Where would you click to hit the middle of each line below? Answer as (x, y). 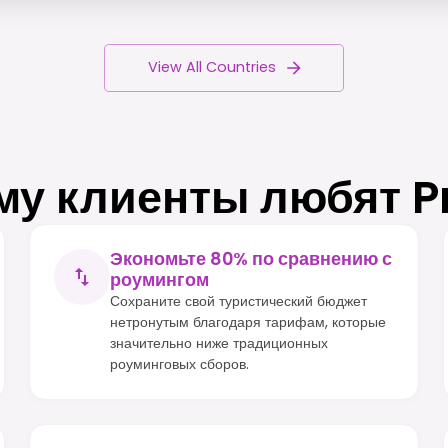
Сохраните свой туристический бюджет (239, 300)
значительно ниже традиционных (219, 342)
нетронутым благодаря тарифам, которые (248, 321)
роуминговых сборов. (180, 363)
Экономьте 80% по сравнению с (251, 258)
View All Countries (212, 67)
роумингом (160, 279)
